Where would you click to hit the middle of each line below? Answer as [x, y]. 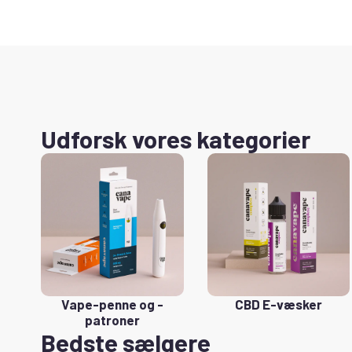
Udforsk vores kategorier [176, 139]
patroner [112, 319]
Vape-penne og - [112, 304]
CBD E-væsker [278, 304]
